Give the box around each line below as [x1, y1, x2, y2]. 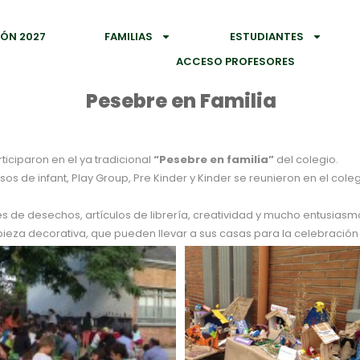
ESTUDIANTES [230, 29, 305, 44]
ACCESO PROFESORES [176, 54, 296, 69]
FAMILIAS [104, 29, 153, 44]
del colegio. [274, 152, 338, 167]
